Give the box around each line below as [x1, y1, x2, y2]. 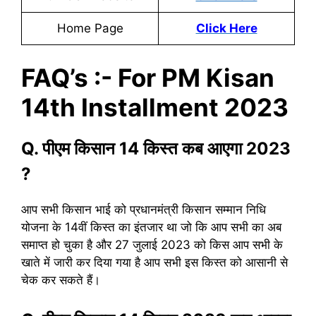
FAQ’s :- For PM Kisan [21, 63, 274, 92]
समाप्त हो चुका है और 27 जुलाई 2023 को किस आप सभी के [21, 238, 283, 252]
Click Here [195, 20, 257, 35]
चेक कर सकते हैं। [21, 273, 100, 287]
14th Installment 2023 [21, 92, 288, 122]
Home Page [56, 20, 123, 35]
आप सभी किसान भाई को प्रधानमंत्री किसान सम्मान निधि [21, 202, 266, 217]
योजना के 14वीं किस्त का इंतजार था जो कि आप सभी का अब [21, 220, 281, 234]
